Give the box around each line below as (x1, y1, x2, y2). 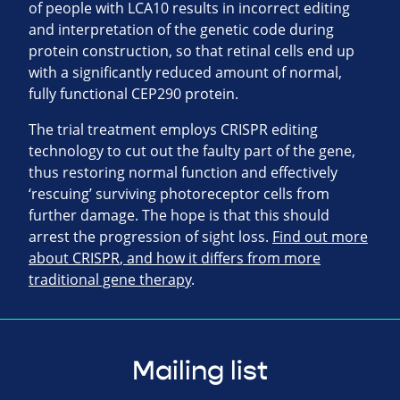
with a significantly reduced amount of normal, (29, 62, 342, 83)
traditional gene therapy (29, 270, 191, 290)
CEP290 (131, 84, 181, 104)
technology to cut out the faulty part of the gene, (29, 141, 355, 162)
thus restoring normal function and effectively (29, 162, 337, 183)
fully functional (29, 84, 131, 104)
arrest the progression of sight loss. (29, 227, 272, 247)
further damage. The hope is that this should (29, 205, 329, 226)
